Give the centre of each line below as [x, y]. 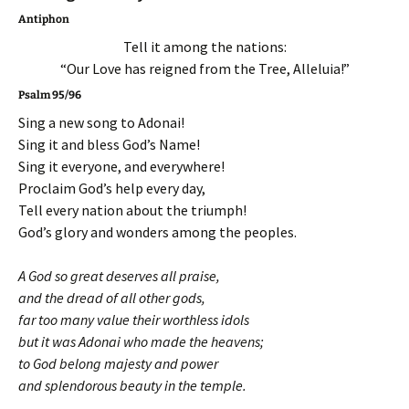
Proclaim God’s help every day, [112, 188]
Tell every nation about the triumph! [132, 210]
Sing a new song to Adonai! [101, 122]
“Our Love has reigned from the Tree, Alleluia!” [204, 68]
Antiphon [44, 19]
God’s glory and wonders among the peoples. [157, 232]
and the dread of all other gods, [112, 298]
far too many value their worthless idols [134, 320]
